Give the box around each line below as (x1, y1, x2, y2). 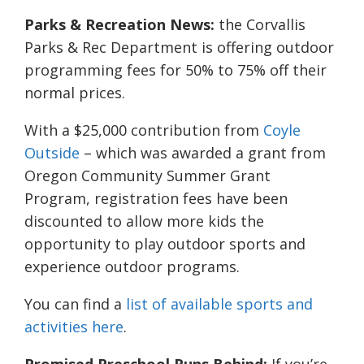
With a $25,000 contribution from (24, 120, 263, 141)
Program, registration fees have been (24, 188, 288, 209)
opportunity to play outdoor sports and (24, 234, 305, 254)
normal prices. (24, 83, 129, 103)
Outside (24, 143, 80, 163)
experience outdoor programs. (24, 257, 244, 277)
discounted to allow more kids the (24, 211, 264, 232)
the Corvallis (214, 15, 305, 35)
